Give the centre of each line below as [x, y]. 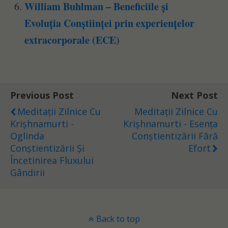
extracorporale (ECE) [72, 40]
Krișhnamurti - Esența [170, 123]
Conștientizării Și [47, 148]
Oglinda [27, 136]
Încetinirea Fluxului [52, 160]
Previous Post [42, 95]
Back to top [118, 219]
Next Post [194, 95]
